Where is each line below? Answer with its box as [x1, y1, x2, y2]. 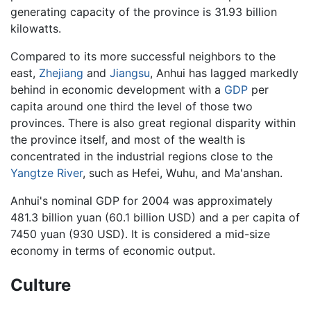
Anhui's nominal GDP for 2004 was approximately [10, 193, 273, 208]
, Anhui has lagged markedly [150, 65, 299, 80]
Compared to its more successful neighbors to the [10, 49, 276, 63]
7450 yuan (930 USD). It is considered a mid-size [10, 226, 270, 241]
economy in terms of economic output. [10, 243, 215, 258]
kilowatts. [10, 21, 61, 35]
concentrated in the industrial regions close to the [10, 149, 273, 163]
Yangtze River [10, 165, 83, 180]
